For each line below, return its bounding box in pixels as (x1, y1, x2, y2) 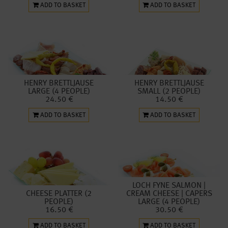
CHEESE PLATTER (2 (26, 189, 92, 198)
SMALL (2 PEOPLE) (137, 88, 201, 96)
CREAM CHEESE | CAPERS (126, 189, 212, 198)
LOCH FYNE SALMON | (132, 181, 206, 190)
